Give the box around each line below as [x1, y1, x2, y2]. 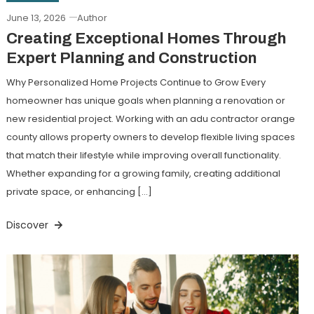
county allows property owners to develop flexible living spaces [6, 130, 295, 144]
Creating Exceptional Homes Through [6, 29, 286, 47]
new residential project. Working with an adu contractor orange [6, 111, 295, 125]
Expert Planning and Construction [6, 49, 257, 67]
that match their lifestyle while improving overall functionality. [6, 148, 281, 162]
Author [76, 11, 107, 25]
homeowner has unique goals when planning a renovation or [6, 93, 285, 107]
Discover [6, 217, 51, 232]
